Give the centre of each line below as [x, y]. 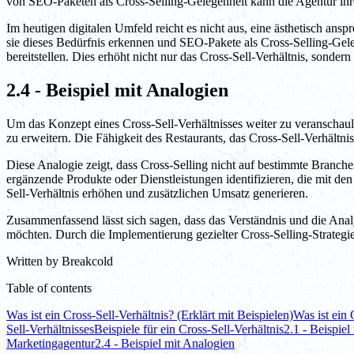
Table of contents [49, 288]
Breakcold [87, 262]
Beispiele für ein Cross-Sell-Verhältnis [189, 330]
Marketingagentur [51, 344]
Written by [32, 262]
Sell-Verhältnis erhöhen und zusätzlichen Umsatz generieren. [157, 194]
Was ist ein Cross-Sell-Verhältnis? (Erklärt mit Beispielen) [150, 315]
